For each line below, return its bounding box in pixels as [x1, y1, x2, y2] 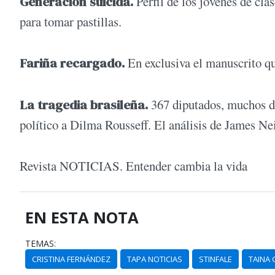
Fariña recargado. [20, 54, 125, 72]
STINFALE [199, 254, 233, 265]
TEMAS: [25, 238, 56, 250]
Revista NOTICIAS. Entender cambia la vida [20, 157, 247, 175]
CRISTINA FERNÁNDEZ [32, 254, 111, 265]
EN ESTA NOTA [25, 207, 139, 229]
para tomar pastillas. [20, 13, 122, 31]
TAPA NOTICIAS [127, 254, 183, 265]
